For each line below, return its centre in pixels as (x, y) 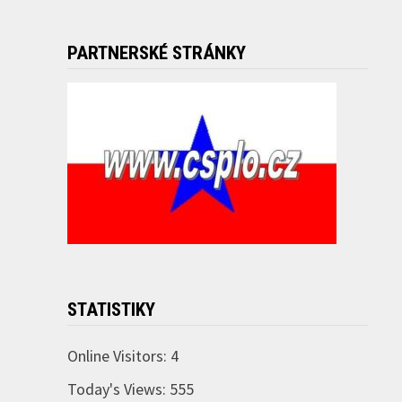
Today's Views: (118, 389)
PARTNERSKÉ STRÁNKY (156, 53)
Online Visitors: (118, 356)
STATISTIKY (111, 310)
